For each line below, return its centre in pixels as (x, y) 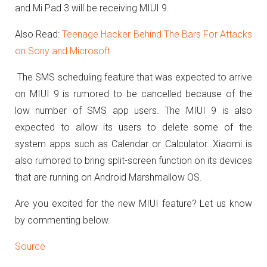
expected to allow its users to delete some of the (133, 127)
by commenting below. (63, 220)
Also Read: (39, 34)
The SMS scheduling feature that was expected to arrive (133, 77)
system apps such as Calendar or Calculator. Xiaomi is (133, 144)
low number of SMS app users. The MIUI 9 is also (133, 111)
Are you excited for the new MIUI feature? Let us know (133, 204)
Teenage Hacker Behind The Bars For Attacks (157, 34)
